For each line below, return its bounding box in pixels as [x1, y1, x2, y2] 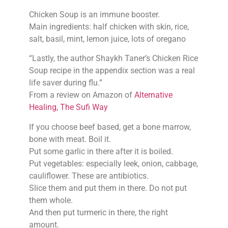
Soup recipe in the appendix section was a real [28, 66, 195, 76]
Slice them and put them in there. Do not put [28, 183, 187, 193]
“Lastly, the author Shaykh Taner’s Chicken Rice [28, 53, 198, 64]
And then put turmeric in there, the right [28, 207, 168, 217]
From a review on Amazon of [28, 90, 134, 100]
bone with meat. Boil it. [28, 134, 111, 144]
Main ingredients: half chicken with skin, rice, [28, 21, 189, 32]
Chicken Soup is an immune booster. [28, 9, 160, 19]
